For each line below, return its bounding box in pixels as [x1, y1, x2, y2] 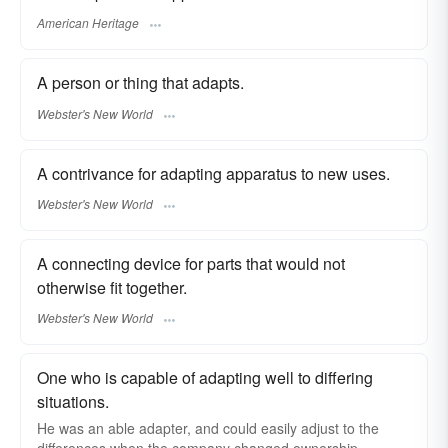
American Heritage [37, 14, 139, 32]
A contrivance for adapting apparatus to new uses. [37, 161, 390, 185]
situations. [37, 390, 109, 414]
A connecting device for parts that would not [37, 251, 345, 275]
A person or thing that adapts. [37, 71, 244, 95]
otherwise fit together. [37, 275, 187, 299]
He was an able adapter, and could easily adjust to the [37, 418, 379, 439]
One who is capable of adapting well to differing [37, 366, 373, 390]
